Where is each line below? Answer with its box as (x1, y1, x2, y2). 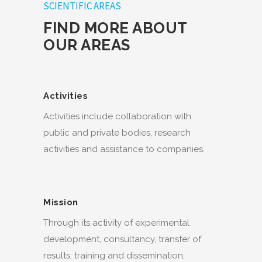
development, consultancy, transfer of (43, 233, 201, 244)
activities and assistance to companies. (43, 143, 205, 154)
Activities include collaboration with (43, 111, 191, 122)
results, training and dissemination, (43, 250, 185, 261)
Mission (43, 196, 78, 208)
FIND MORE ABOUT (43, 19, 187, 37)
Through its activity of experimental (43, 217, 189, 228)
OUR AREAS (43, 36, 130, 54)
